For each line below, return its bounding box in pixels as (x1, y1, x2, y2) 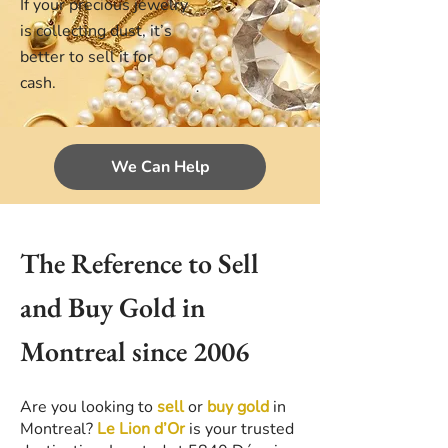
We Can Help (110, 156, 210, 178)
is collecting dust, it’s (20, 20, 172, 42)
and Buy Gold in (20, 289, 205, 325)
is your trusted (185, 418, 294, 440)
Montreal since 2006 (20, 333, 249, 369)
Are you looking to (20, 396, 153, 418)
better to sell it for (20, 46, 153, 68)
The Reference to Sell (20, 245, 259, 281)
